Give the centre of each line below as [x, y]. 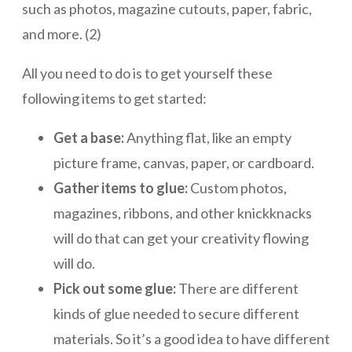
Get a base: [89, 138]
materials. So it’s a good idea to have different [192, 339]
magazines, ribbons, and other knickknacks [183, 213]
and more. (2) [62, 34]
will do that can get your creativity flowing [181, 238]
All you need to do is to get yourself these [147, 73]
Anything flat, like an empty [208, 138]
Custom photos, [237, 188]
